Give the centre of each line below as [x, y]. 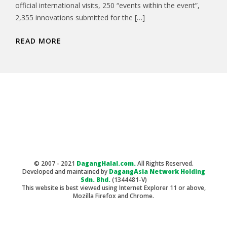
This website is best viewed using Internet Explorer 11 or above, [113, 188]
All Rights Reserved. [164, 164]
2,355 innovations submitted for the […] [80, 18]
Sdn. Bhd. [95, 180]
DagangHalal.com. [106, 164]
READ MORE [39, 41]
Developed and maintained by [65, 172]
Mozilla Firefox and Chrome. [113, 196]
